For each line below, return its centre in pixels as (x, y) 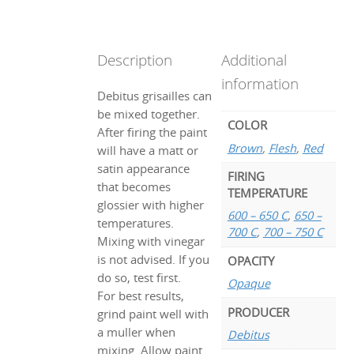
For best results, (141, 296)
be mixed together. (149, 115)
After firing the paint (153, 133)
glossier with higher (151, 205)
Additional (254, 60)
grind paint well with (153, 314)
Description (135, 60)
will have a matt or (148, 151)
